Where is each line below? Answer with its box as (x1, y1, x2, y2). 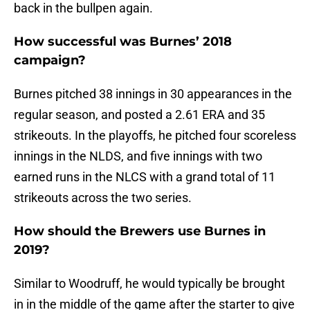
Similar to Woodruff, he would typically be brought (14, 276, 285, 291)
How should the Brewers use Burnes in (14, 224, 266, 239)
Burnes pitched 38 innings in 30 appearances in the (14, 86, 292, 102)
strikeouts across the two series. (14, 190, 192, 206)
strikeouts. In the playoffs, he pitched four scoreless (14, 128, 296, 143)
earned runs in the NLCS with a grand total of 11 (14, 170, 275, 185)
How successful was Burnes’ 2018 (14, 34, 232, 50)
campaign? (14, 53, 86, 69)
